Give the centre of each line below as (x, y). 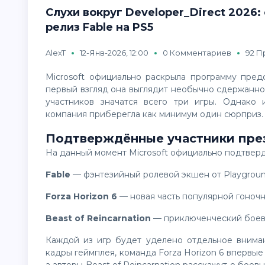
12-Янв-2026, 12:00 (114, 53)
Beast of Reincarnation (101, 218)
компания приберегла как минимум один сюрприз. (154, 114)
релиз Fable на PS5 (99, 27)
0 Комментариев (197, 53)
